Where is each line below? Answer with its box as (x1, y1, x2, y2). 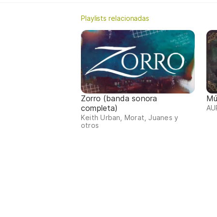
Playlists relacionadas (81, 14, 150, 22)
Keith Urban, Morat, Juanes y (81, 113, 179, 122)
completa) (81, 103, 118, 113)
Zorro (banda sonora (81, 93, 157, 104)
